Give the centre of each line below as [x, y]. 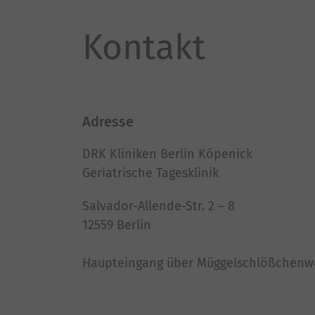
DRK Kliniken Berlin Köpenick [167, 154]
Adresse [108, 122]
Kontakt [144, 47]
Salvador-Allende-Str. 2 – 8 [159, 206]
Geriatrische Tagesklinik [150, 173]
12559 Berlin [117, 225]
